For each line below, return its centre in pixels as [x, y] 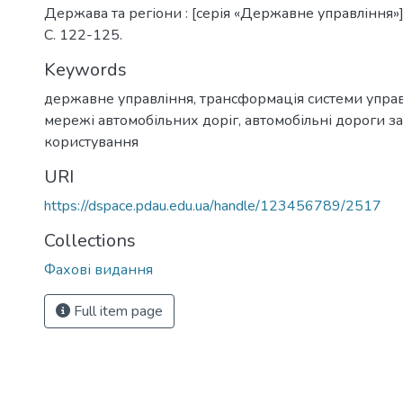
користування [91, 142]
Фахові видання [99, 270]
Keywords [85, 70]
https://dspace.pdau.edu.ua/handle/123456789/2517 [213, 206]
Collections [90, 241]
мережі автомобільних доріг [141, 121]
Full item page [116, 311]
